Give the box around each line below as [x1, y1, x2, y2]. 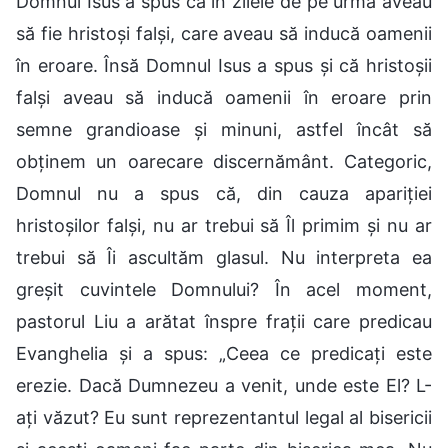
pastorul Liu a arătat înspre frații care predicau [16, 310, 432, 332]
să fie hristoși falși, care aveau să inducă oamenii [16, 22, 432, 44]
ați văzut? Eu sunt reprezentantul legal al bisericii [16, 406, 432, 428]
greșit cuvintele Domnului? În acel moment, [16, 278, 432, 300]
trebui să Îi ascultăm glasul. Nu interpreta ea [16, 246, 432, 268]
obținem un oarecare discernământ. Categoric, [16, 150, 432, 172]
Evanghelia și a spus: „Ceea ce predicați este [16, 342, 432, 364]
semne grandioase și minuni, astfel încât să [16, 118, 432, 140]
